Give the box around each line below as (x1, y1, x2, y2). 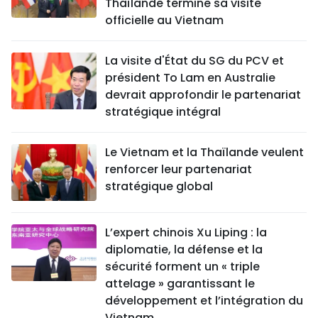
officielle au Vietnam (105, 12, 224, 29)
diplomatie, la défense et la (105, 241, 263, 258)
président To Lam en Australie (105, 70, 275, 87)
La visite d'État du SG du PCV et (105, 53, 284, 70)
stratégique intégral (105, 104, 221, 121)
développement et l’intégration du (105, 292, 303, 309)
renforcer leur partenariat (105, 161, 252, 178)
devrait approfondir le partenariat (105, 87, 301, 104)
